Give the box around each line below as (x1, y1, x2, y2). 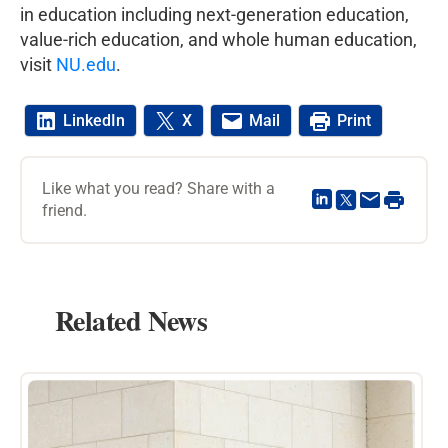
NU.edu (56, 53, 116, 75)
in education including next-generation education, (20, 3, 409, 25)
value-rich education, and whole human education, (20, 28, 417, 50)
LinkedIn (63, 111, 125, 131)
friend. (42, 200, 87, 220)
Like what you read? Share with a (42, 178, 275, 198)
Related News (55, 299, 208, 341)
